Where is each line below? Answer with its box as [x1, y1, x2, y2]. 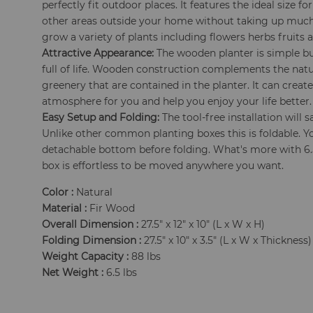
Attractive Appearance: [42, 47, 154, 59]
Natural [73, 186, 113, 198]
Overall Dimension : [42, 218, 139, 231]
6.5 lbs [103, 266, 138, 279]
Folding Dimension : [42, 234, 142, 247]
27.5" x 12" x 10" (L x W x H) [138, 218, 265, 231]
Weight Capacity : [42, 250, 129, 263]
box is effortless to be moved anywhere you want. [42, 159, 284, 172]
